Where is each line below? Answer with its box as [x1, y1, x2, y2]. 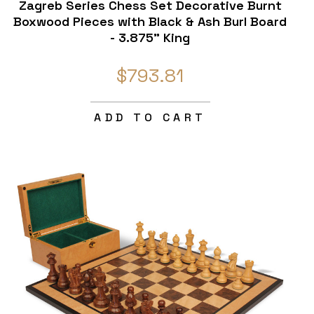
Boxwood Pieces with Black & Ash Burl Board [13, 13, 287, 30]
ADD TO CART [94, 110, 207, 125]
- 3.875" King [110, 29, 191, 46]
